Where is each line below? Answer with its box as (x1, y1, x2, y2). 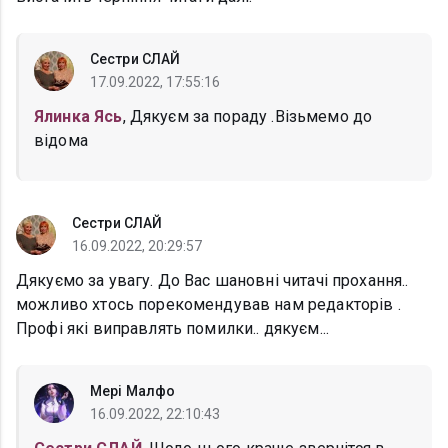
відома (34, 131, 88, 151)
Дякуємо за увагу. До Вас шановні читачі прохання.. (16, 271, 409, 291)
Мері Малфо (90, 383, 175, 400)
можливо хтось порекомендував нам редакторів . (16, 295, 401, 315)
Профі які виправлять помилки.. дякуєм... (16, 319, 329, 339)
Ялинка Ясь (34, 107, 123, 127)
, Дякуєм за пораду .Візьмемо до (122, 107, 373, 127)
